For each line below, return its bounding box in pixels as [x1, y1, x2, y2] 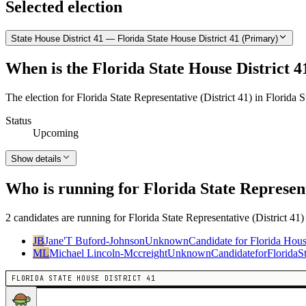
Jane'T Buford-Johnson [44, 234, 145, 247]
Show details [11, 154, 61, 165]
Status [5, 115, 31, 127]
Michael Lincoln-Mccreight [49, 247, 167, 259]
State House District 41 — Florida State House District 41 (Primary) [11, 33, 278, 44]
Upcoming [33, 127, 79, 139]
